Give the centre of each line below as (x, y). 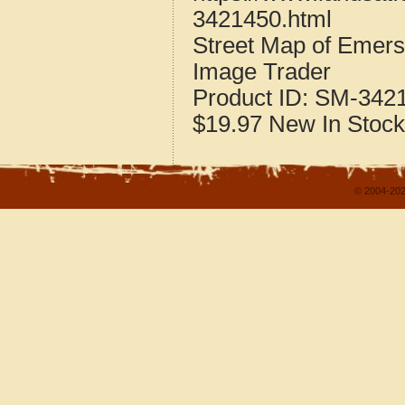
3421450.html (262, 19)
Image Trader (262, 71)
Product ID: (254, 98)
